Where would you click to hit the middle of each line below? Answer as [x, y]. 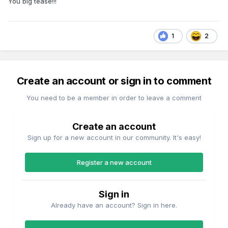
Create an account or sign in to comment [114, 81]
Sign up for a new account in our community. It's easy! [114, 138]
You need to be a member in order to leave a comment [114, 98]
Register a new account [114, 163]
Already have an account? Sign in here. [114, 205]
